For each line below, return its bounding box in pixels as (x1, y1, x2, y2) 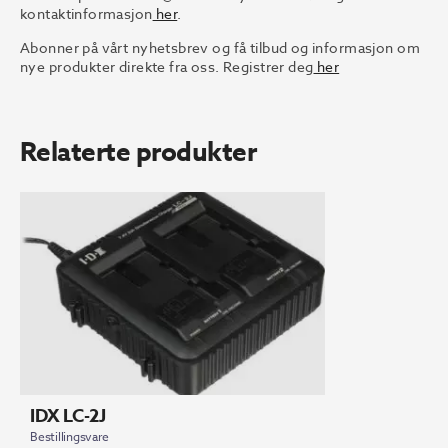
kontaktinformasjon (20, 3, 153, 23)
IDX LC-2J (30, 402, 106, 429)
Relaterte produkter (20, 133, 257, 169)
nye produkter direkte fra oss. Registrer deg (20, 56, 314, 76)
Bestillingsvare (30, 427, 109, 445)
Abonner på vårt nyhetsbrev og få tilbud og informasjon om (20, 37, 420, 57)
